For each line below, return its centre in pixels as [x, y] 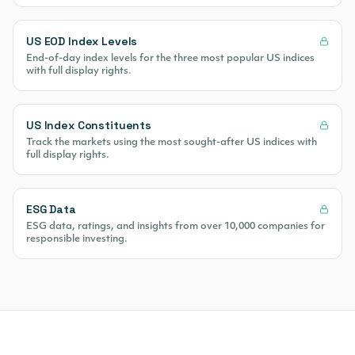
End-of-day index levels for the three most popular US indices [170, 59]
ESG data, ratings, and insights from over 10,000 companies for [176, 227]
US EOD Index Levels [82, 41]
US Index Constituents [89, 125]
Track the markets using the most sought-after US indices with [172, 143]
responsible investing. [77, 239]
